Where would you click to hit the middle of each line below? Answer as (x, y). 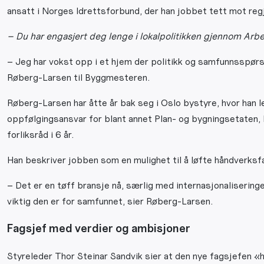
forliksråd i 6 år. (40, 135)
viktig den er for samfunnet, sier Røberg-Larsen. (110, 202)
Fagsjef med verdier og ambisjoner (99, 229)
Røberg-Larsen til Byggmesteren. (78, 78)
